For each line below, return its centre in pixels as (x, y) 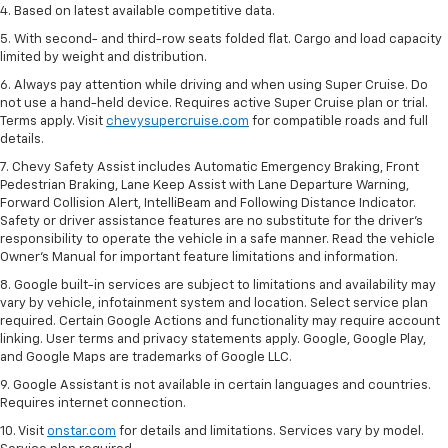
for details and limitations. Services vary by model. (270, 431)
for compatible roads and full (338, 121)
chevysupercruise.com (177, 121)
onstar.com (81, 431)
